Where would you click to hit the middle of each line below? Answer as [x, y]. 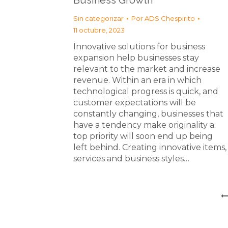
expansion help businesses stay [136, 58]
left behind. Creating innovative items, [150, 147]
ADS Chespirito [170, 18]
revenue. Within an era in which [137, 80]
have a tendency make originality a [144, 125]
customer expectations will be [135, 103]
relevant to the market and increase [147, 69]
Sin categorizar [98, 18]
